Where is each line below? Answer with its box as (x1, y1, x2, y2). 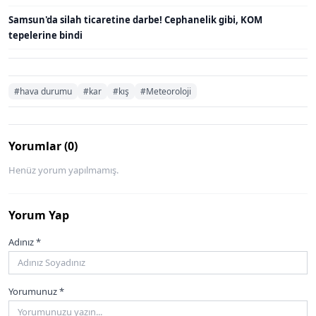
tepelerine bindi (8, 28, 83, 42)
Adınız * (8, 235, 41, 248)
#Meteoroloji (140, 85, 191, 97)
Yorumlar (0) (8, 138, 78, 154)
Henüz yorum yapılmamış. (8, 163, 119, 176)
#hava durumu (14, 85, 72, 97)
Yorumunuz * (8, 285, 64, 298)
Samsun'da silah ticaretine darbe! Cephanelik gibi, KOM (8, 13, 262, 26)
